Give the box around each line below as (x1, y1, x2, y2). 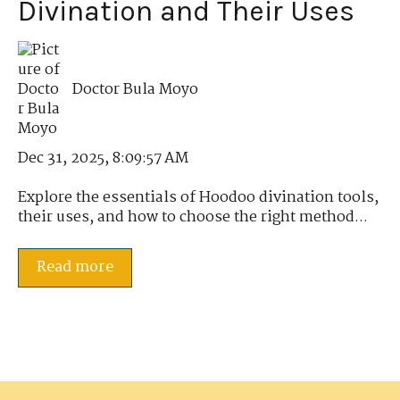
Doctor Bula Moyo (72, 77, 199, 102)
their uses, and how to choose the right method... (18, 205, 368, 230)
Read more (37, 254, 113, 279)
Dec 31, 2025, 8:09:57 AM (18, 146, 188, 171)
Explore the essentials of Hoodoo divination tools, (18, 186, 379, 211)
